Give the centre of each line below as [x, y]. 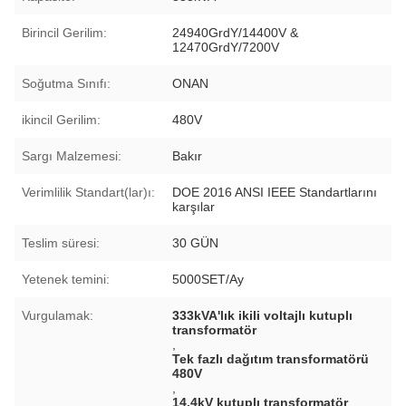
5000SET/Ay [208, 279]
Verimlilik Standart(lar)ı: [88, 192]
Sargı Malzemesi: [72, 155]
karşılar [194, 206]
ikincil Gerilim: [61, 119]
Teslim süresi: [61, 242]
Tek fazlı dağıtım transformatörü [271, 358]
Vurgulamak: [58, 315]
